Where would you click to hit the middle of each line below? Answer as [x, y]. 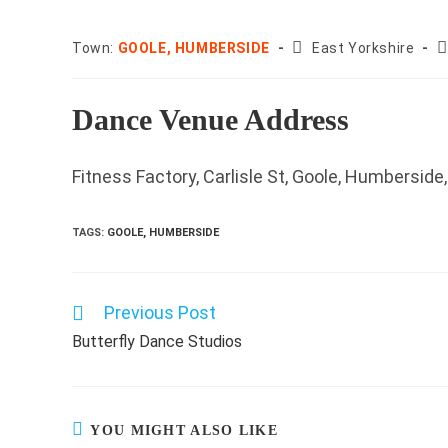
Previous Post [160, 312]
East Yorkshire [363, 48]
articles [91, 349]
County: [318, 47]
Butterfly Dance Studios [157, 341]
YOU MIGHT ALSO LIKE [184, 430]
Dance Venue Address [210, 119]
